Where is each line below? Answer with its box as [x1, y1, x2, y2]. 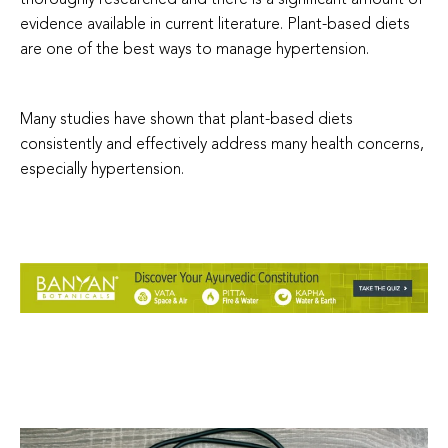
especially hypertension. [20, 161, 188, 178]
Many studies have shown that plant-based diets [20, 111, 353, 128]
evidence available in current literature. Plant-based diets [20, 16, 410, 33]
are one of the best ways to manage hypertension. [20, 41, 369, 58]
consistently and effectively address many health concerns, [20, 136, 424, 153]
